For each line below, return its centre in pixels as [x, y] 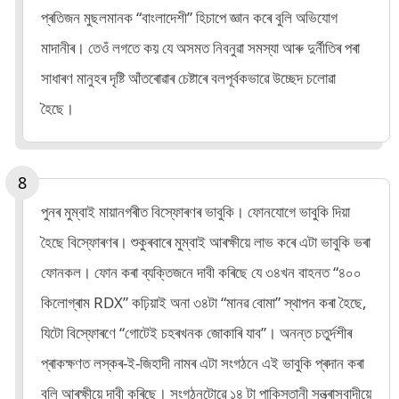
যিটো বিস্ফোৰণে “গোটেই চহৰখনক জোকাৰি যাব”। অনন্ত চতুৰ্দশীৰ [196, 332]
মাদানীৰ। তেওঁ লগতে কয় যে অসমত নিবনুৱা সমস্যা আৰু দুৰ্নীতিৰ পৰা [200, 47]
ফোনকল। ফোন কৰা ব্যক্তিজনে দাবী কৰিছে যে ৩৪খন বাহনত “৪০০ [201, 272]
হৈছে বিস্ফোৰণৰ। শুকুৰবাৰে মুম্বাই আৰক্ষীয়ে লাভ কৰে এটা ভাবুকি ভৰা [206, 241]
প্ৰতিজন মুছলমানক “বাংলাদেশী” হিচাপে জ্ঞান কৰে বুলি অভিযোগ [189, 17]
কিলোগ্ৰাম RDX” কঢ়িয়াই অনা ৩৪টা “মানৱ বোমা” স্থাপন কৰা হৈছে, [204, 302]
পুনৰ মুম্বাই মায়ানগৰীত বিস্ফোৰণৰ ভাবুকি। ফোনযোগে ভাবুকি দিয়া [195, 211]
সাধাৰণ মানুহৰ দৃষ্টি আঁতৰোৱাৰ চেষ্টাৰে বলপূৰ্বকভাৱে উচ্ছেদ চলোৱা [188, 77]
